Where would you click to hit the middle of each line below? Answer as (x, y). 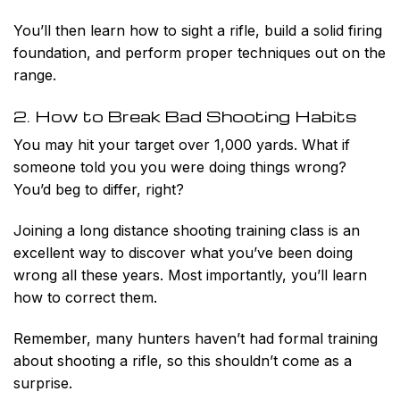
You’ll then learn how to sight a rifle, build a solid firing (198, 30)
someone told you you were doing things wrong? (180, 167)
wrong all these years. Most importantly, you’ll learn (190, 275)
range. (35, 75)
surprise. (43, 383)
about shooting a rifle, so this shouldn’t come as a (183, 360)
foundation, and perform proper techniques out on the (200, 52)
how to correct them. (85, 298)
